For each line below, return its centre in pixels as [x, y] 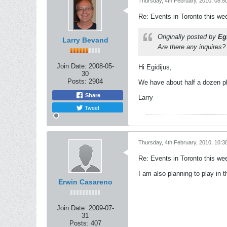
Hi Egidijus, [155, 67]
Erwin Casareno [85, 182]
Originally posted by [188, 37]
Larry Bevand [85, 40]
